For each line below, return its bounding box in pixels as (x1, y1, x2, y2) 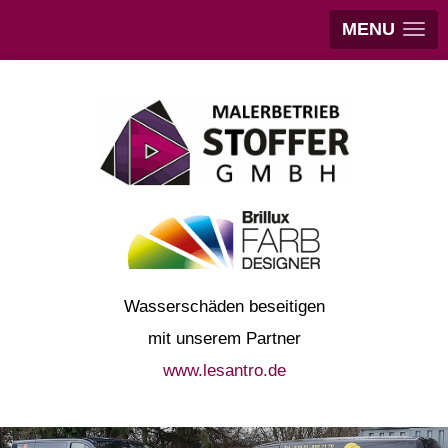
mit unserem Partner (147, 329, 301, 349)
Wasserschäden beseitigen (123, 297, 325, 317)
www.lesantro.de (162, 361, 286, 381)
